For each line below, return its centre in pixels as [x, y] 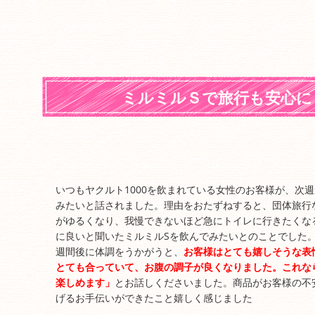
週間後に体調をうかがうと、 [120, 251]
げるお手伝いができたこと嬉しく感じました [154, 298]
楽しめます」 [85, 282]
